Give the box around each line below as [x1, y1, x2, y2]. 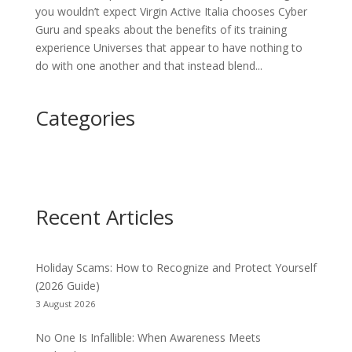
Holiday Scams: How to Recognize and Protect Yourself [35, 259, 317, 275]
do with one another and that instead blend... [35, 57, 262, 73]
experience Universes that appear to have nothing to [35, 39, 302, 55]
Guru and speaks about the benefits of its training [35, 21, 287, 37]
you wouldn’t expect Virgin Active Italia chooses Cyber [35, 3, 307, 19]
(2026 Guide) [35, 277, 100, 293]
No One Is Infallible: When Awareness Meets [35, 329, 261, 345]
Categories [35, 103, 135, 132]
